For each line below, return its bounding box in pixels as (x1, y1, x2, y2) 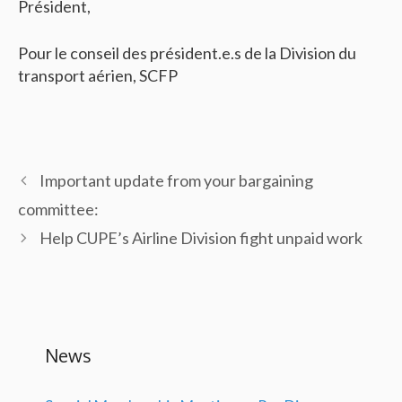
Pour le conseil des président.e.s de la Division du (18, 43, 356, 63)
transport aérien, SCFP (18, 66, 178, 85)
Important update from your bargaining (39, 170, 313, 190)
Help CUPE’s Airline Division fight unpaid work (39, 228, 363, 248)
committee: (18, 199, 99, 219)
